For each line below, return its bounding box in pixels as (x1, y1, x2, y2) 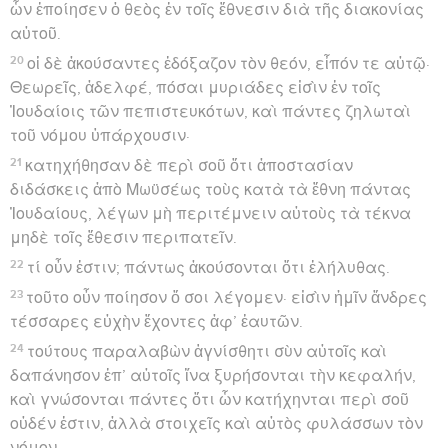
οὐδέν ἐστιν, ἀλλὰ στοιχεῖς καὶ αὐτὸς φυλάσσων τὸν (10, 415, 423, 432)
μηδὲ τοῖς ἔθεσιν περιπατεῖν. (10, 229, 237, 246)
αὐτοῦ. (10, 25, 61, 42)
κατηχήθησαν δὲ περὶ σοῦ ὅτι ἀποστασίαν (25, 157, 354, 174)
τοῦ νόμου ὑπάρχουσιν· (10, 127, 190, 144)
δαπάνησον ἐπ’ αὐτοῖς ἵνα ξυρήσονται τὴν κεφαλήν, (10, 367, 416, 384)
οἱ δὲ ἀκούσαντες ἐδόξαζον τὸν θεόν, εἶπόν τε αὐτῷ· (27, 55, 431, 72)
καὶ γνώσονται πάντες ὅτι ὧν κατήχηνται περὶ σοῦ (10, 391, 409, 408)
